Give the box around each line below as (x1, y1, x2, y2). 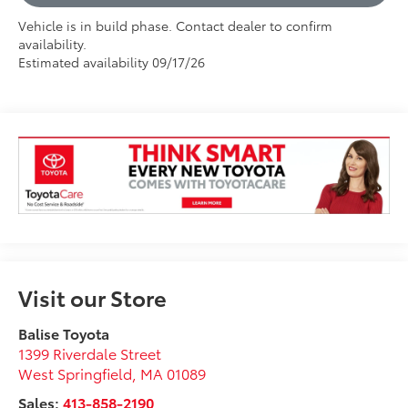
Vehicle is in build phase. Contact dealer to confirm (18, 15, 333, 35)
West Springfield (18, 362, 133, 384)
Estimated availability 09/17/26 (18, 52, 206, 71)
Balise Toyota (18, 322, 110, 344)
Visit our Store (18, 281, 168, 313)
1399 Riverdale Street (18, 342, 162, 364)
